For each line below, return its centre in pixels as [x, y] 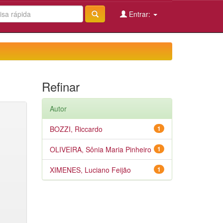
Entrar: [140, 14]
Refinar [60, 86]
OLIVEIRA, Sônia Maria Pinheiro [100, 149]
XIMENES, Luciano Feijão [90, 170]
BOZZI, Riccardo [76, 129]
